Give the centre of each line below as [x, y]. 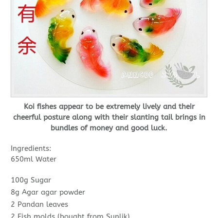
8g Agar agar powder [48, 192]
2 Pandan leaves [40, 205]
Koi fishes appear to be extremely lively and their [109, 107]
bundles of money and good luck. [109, 128]
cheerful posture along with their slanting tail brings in [109, 118]
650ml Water [34, 159]
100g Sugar [31, 180]
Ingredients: [31, 149]
